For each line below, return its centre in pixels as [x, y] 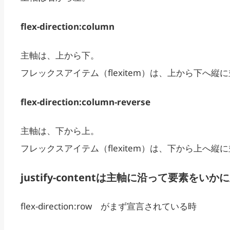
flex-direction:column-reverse [85, 102]
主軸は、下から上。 [60, 131]
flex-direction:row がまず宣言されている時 [109, 206]
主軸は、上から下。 [60, 55]
